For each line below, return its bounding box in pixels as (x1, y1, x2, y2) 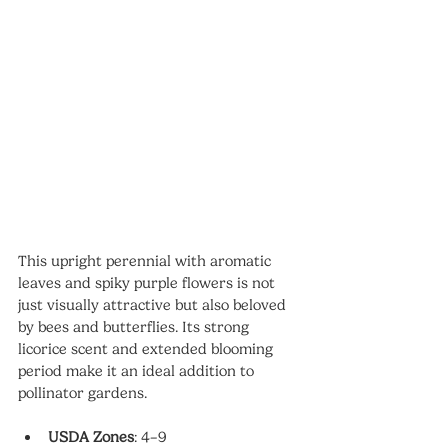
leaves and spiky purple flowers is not (18, 273, 279, 292)
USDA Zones (48, 427, 134, 446)
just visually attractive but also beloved (18, 295, 290, 314)
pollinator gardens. (18, 383, 147, 402)
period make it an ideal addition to (18, 361, 258, 380)
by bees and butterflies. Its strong (18, 317, 253, 336)
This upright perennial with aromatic (18, 251, 275, 270)
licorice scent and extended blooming (18, 339, 277, 358)
